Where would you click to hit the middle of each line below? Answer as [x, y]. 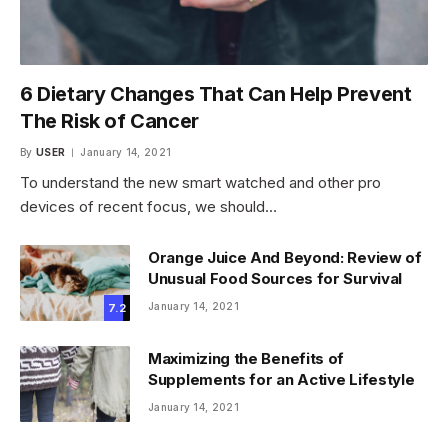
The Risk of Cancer [109, 121]
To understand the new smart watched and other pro [200, 183]
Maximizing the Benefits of [246, 359]
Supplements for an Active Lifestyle [281, 380]
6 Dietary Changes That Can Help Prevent [216, 94]
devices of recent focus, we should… [148, 207]
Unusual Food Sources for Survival [275, 279]
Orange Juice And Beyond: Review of [285, 258]
